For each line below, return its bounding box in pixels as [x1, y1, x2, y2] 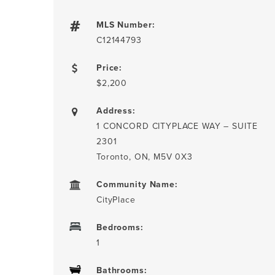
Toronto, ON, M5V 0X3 [96, 150, 193, 163]
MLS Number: [96, 18, 155, 31]
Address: [96, 104, 136, 117]
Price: [96, 61, 123, 74]
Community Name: [96, 178, 178, 190]
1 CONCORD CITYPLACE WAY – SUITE [96, 120, 258, 132]
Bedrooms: [96, 221, 144, 233]
